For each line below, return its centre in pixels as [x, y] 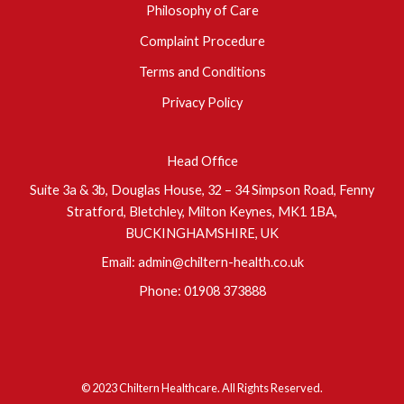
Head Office [202, 161]
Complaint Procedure [202, 41]
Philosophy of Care [202, 10]
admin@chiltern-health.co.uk [220, 262]
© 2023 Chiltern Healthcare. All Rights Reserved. [202, 387]
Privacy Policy [202, 102]
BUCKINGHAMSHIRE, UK [202, 233]
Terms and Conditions [202, 71]
